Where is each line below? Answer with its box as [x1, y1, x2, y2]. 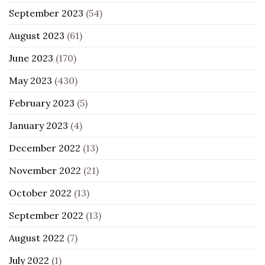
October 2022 [9, 186, 72, 199]
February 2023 [9, 96, 75, 109]
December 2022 [9, 141, 80, 154]
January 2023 [9, 119, 68, 131]
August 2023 [9, 29, 64, 41]
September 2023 [9, 7, 83, 19]
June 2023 [9, 51, 53, 64]
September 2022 [9, 209, 83, 221]
